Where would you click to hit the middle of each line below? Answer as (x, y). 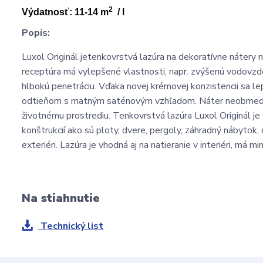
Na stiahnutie (61, 198)
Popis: (36, 33)
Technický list (71, 226)
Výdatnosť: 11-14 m (65, 12)
